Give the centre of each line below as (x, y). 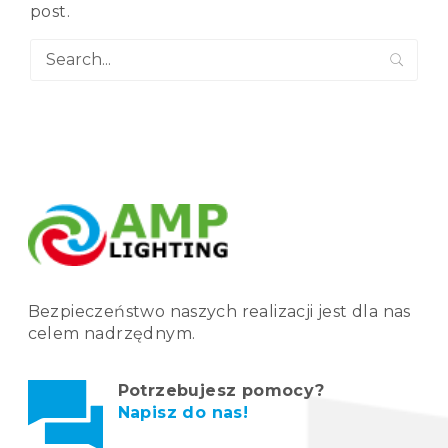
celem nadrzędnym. (111, 334)
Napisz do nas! (183, 413)
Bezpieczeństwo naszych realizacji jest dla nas (219, 312)
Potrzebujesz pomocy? (221, 391)
